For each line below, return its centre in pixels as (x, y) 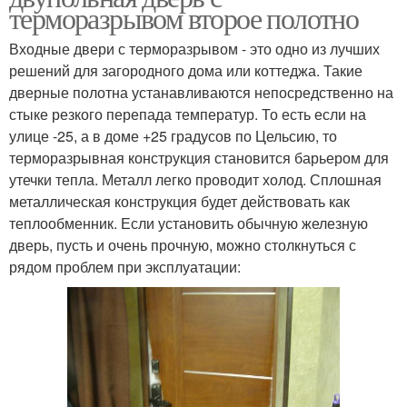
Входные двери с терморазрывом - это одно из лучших (194, 48)
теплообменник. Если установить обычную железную (189, 223)
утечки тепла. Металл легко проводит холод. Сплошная (195, 179)
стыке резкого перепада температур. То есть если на (188, 114)
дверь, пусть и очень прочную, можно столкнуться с (183, 244)
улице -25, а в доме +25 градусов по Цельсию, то (173, 135)
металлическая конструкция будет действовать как (179, 201)
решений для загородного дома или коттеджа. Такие (186, 70)
